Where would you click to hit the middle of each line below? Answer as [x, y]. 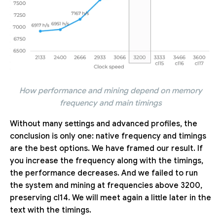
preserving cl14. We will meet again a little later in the [110, 198]
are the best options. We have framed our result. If [106, 148]
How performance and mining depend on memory [110, 91]
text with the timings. [51, 210]
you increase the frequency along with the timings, [107, 161]
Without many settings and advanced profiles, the [104, 124]
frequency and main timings [110, 103]
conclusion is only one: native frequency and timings [108, 136]
